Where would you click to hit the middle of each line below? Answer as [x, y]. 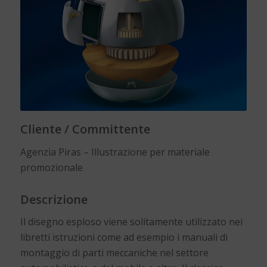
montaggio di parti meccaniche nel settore [114, 253]
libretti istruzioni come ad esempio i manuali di [124, 237]
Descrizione [54, 199]
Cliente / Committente [85, 129]
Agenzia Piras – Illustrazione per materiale [115, 152]
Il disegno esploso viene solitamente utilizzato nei [131, 222]
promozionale [51, 167]
